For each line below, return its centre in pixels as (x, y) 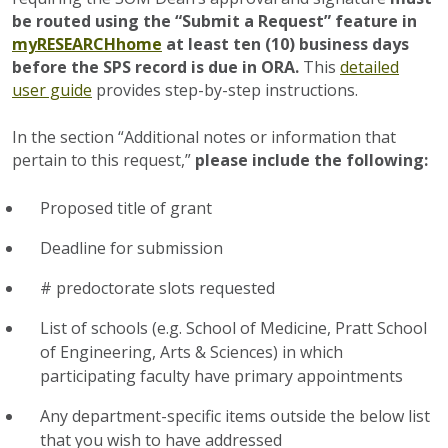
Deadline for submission (131, 248)
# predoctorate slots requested (157, 288)
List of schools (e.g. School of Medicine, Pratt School (233, 328)
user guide (52, 90)
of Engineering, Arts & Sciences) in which (191, 352)
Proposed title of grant (126, 208)
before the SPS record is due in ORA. (157, 67)
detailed (369, 67)
